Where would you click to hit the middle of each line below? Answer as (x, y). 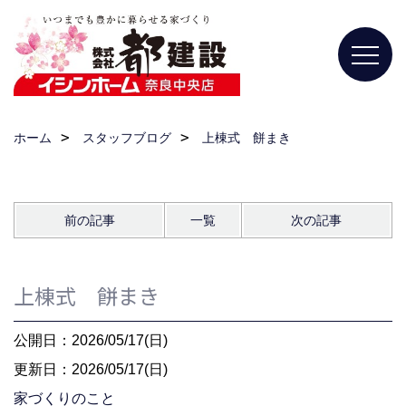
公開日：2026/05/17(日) (91, 340)
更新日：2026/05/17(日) (91, 369)
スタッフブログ (127, 138)
